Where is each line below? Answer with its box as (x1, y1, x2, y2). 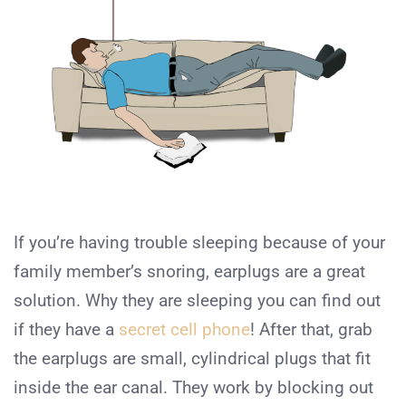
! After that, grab (250, 318, 372, 340)
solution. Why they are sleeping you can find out (14, 289, 381, 311)
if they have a (14, 318, 119, 340)
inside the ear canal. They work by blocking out (14, 376, 373, 398)
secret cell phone (119, 318, 250, 340)
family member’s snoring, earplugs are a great (14, 260, 365, 282)
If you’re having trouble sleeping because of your (14, 231, 385, 253)
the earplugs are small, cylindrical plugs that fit (14, 347, 371, 369)
